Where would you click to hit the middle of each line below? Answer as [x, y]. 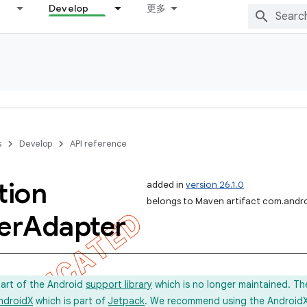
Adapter [74, 226]
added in [166, 185]
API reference [98, 144]
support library [119, 284]
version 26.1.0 [215, 185]
